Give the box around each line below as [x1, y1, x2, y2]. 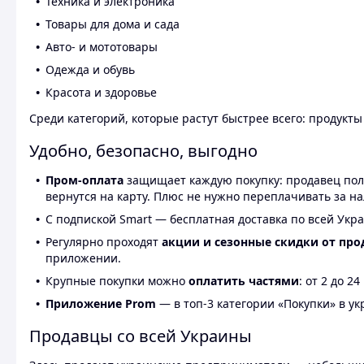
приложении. [45, 250, 121, 266]
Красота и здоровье [45, 84, 157, 101]
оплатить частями [188, 273, 299, 289]
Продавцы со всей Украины [29, 325, 252, 348]
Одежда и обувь [45, 62, 135, 78]
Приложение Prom [45, 296, 156, 312]
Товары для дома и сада [45, 16, 180, 32]
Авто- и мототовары [45, 39, 158, 55]
